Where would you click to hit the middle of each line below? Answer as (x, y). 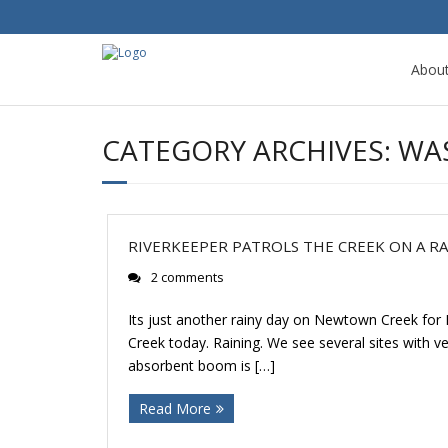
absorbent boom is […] (201, 365)
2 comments (187, 277)
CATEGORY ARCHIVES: (250, 150)
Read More (175, 408)
